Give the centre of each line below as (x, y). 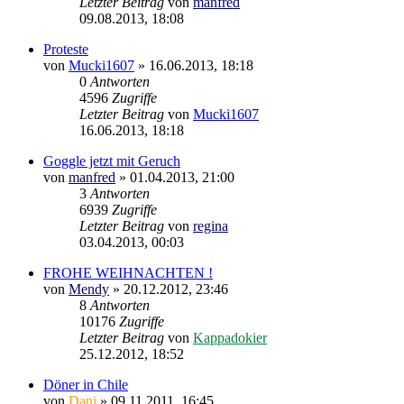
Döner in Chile (86, 384)
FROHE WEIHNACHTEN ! (128, 272)
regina (211, 225)
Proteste (66, 49)
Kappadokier (230, 337)
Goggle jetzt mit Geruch (112, 161)
